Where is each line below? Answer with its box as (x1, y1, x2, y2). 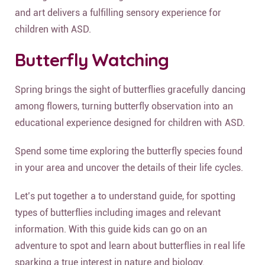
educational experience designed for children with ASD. (15, 117, 245, 128)
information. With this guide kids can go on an (15, 223, 208, 235)
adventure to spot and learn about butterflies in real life (15, 240, 245, 251)
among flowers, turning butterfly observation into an (15, 100, 233, 112)
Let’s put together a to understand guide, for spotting (15, 190, 235, 202)
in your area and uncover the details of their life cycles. (15, 161, 245, 173)
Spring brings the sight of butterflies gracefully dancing (15, 83, 245, 95)
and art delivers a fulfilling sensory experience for (15, 7, 221, 18)
